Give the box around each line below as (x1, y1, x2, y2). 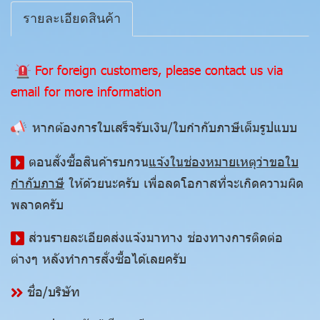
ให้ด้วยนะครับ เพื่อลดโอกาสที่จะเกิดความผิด (64, 174, 304, 191)
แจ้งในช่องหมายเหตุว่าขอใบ (149, 153, 299, 170)
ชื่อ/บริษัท (27, 283, 80, 300)
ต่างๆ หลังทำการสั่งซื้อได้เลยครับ (11, 250, 186, 267)
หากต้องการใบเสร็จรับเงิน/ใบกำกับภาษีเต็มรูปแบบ (32, 119, 297, 136)
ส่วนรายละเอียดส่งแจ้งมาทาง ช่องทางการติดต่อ (29, 229, 283, 246)
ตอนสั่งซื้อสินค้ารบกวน (29, 153, 149, 170)
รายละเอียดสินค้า (23, 11, 121, 26)
